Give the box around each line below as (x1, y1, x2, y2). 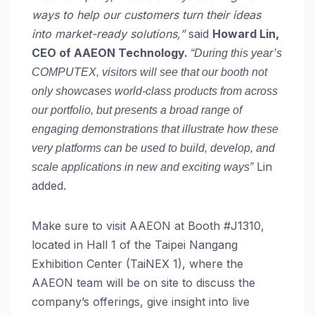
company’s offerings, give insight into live (32, 295, 250, 309)
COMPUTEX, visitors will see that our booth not (32, 66, 267, 79)
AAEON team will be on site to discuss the (32, 276, 255, 290)
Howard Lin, (212, 27, 279, 41)
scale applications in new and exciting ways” (32, 161, 253, 174)
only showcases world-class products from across (32, 85, 278, 98)
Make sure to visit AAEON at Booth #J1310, (32, 219, 264, 233)
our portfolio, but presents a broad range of (32, 104, 242, 117)
